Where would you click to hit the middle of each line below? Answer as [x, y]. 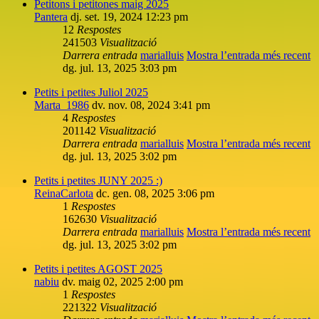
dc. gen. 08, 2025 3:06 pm [155, 193]
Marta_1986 [62, 105]
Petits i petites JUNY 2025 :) [98, 180]
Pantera [51, 16]
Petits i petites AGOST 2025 [98, 268]
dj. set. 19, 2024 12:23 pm [129, 16]
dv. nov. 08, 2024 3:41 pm [151, 105]
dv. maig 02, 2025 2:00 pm [122, 281]
